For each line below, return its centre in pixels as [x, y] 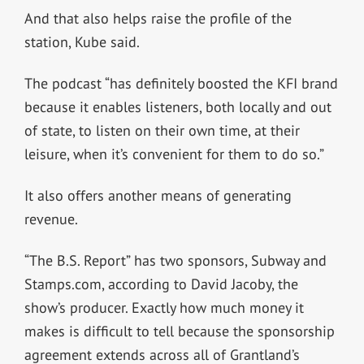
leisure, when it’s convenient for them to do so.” [174, 154]
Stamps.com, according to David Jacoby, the [161, 284]
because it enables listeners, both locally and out [178, 107]
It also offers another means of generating [158, 196]
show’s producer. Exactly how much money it [164, 308]
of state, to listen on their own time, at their [162, 131]
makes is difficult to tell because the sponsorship [179, 331]
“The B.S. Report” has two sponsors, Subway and [175, 261]
